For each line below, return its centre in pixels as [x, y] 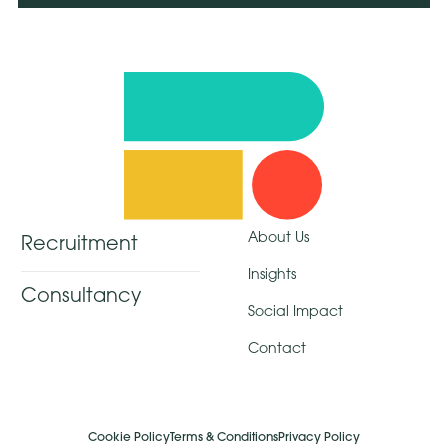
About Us [278, 239]
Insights [271, 276]
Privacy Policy [318, 437]
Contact [276, 350]
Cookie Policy [128, 437]
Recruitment [80, 245]
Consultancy [81, 297]
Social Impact [295, 313]
